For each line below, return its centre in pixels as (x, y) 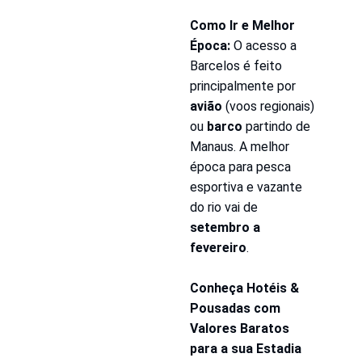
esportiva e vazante (246, 187)
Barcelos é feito (236, 65)
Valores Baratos (239, 328)
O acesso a (263, 45)
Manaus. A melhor (239, 146)
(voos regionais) (268, 106)
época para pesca (240, 166)
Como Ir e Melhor (242, 25)
